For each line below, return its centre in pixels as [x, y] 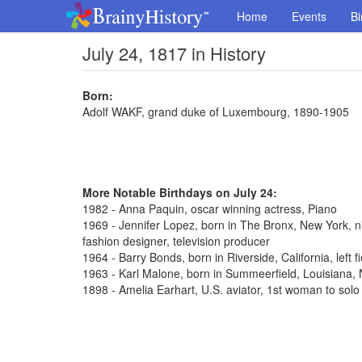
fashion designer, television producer [176, 241]
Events [309, 16]
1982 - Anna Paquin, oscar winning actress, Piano [210, 208]
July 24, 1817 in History [174, 53]
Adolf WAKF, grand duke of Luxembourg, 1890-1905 [216, 112]
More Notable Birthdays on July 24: [180, 192]
